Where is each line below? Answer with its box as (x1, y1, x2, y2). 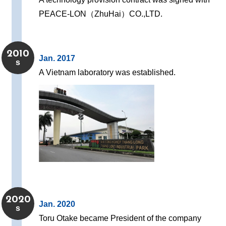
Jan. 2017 (39, 54, 76, 63)
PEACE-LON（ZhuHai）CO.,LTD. (39, 10, 163, 19)
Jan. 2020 (39, 200, 76, 209)
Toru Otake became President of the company (39, 214, 202, 223)
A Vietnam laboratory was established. (39, 68, 176, 77)
